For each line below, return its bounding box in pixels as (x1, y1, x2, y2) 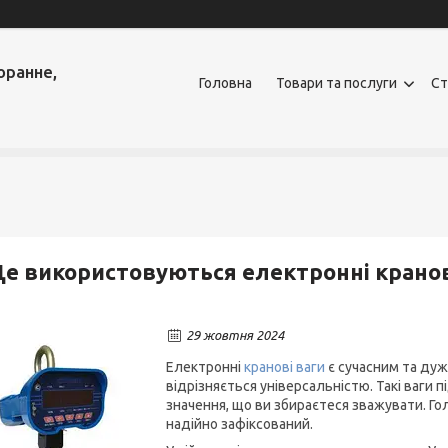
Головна (199, 75, 252, 91)
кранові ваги (244, 359, 325, 375)
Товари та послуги (276, 75, 397, 91)
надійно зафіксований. (166, 416, 313, 432)
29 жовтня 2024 (186, 328, 284, 342)
